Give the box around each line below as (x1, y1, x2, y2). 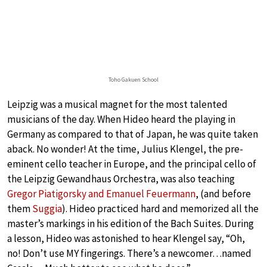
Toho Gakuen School (108, 75, 159, 83)
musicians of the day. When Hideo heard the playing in (7, 112, 235, 126)
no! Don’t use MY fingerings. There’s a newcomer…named (7, 246, 252, 260)
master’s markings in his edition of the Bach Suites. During (7, 216, 254, 230)
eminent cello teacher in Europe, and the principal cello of (7, 157, 256, 170)
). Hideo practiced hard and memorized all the (62, 201, 259, 215)
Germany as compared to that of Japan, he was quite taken (7, 127, 258, 141)
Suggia (32, 201, 62, 215)
